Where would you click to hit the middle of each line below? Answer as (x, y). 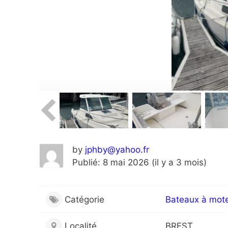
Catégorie (84, 199)
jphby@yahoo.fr (117, 150)
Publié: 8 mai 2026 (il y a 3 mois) (139, 163)
